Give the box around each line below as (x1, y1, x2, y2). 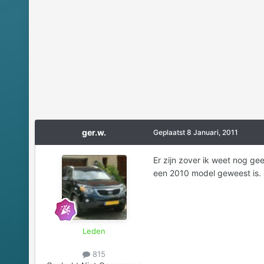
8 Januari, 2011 (186, 127, 238, 137)
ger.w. (82, 127, 107, 137)
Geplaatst (153, 127, 187, 137)
